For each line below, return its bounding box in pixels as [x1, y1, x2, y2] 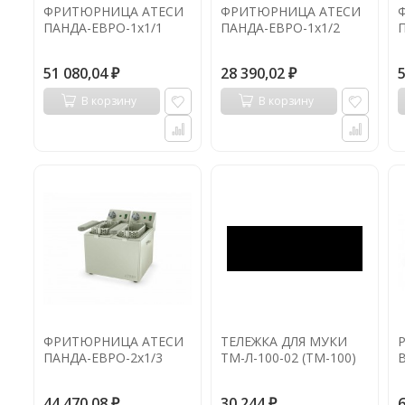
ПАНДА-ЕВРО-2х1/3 [43, 349, 163, 366]
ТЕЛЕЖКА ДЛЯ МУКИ [221, 333, 347, 350]
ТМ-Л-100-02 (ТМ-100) [221, 349, 356, 366]
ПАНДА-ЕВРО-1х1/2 [221, 19, 340, 36]
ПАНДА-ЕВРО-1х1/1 [43, 19, 163, 36]
